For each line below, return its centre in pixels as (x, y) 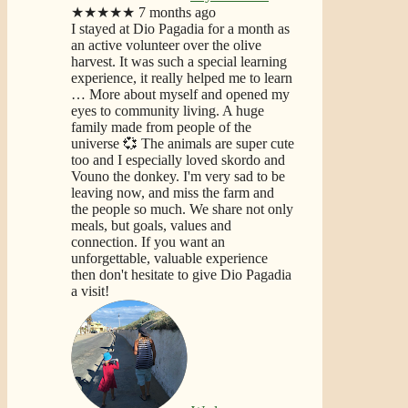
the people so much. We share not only (182, 209)
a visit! (90, 291)
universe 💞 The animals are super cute (183, 143)
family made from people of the (161, 127)
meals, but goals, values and (151, 225)
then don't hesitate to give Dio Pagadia (181, 274)
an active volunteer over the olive (166, 45)
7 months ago (177, 12)
